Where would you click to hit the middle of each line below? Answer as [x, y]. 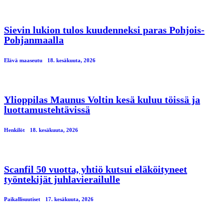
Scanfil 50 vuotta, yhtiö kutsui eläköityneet [96, 169]
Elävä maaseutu [23, 60]
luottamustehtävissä [47, 109]
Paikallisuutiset [22, 199]
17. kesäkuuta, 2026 [69, 199]
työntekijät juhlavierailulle [62, 179]
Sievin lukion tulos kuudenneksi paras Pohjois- [104, 30]
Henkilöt [14, 130]
